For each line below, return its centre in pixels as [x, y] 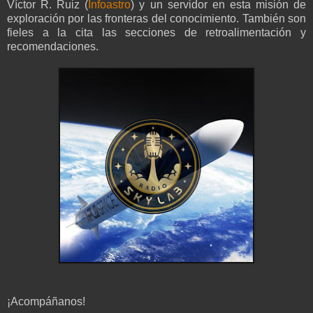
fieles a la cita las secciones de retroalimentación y [156, 32]
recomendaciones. [53, 46]
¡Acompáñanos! [46, 301]
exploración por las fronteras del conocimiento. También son [156, 18]
